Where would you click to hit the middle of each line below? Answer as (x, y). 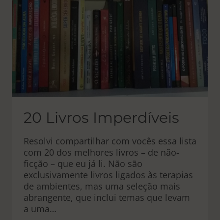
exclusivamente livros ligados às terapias (108, 175)
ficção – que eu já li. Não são (83, 164)
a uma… (40, 209)
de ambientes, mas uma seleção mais (102, 186)
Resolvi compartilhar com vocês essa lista (110, 141)
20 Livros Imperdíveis (101, 118)
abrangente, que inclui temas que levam (107, 197)
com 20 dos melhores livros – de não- (101, 152)
